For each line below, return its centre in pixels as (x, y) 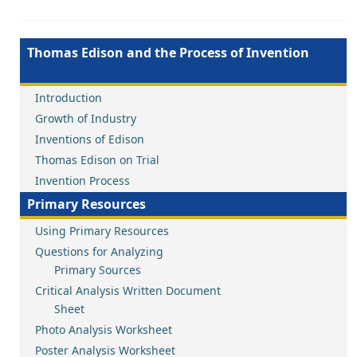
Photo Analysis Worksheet (104, 330)
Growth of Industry (86, 118)
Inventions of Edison (90, 139)
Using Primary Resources (102, 231)
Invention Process (82, 180)
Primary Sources (88, 270)
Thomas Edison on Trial (97, 160)
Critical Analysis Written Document (128, 290)
